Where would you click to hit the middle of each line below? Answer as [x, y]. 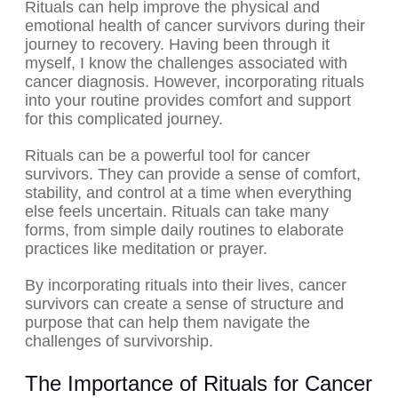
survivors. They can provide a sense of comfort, [193, 175]
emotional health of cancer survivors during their [195, 26]
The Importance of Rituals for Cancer [199, 384]
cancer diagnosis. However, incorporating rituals [195, 82]
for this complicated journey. [124, 119]
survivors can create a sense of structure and [184, 304]
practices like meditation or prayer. [146, 249]
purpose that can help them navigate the [167, 323]
